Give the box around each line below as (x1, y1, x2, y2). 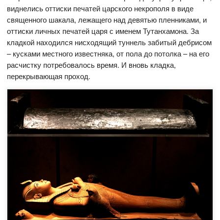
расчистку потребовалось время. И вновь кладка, (7, 59, 176, 70)
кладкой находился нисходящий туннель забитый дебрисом (7, 37, 212, 48)
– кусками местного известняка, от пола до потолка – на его (7, 48, 210, 59)
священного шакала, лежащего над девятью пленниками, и (7, 14, 207, 25)
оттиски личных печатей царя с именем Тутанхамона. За (7, 26, 199, 36)
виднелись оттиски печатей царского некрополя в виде (7, 3, 194, 14)
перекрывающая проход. (7, 71, 91, 82)
